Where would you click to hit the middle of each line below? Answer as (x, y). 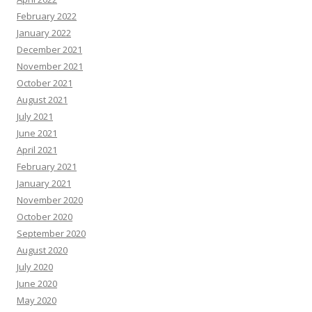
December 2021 (49, 50)
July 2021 (35, 117)
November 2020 (50, 200)
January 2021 (44, 184)
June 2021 (37, 133)
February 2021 (47, 167)
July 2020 (35, 267)
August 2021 (42, 100)
